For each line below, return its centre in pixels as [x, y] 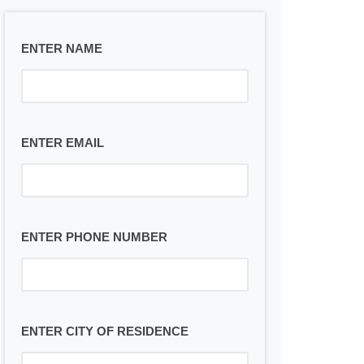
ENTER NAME [62, 48]
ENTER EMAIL [63, 143]
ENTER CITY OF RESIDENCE [105, 331]
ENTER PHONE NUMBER [94, 237]
